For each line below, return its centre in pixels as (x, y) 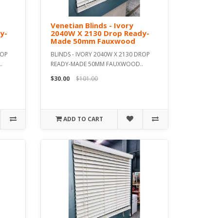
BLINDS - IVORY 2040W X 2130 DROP (100, 54)
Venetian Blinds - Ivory (92, 26)
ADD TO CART (83, 119)
